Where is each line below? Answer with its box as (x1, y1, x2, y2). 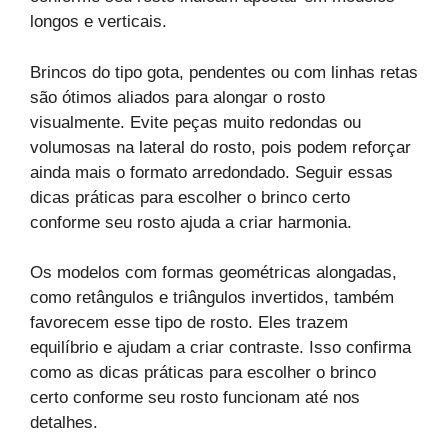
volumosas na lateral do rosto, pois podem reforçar (30, 137, 411, 157)
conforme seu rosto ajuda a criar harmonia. (30, 212, 352, 232)
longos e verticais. (30, 12, 167, 32)
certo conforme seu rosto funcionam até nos (30, 388, 360, 408)
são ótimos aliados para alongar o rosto (30, 87, 325, 107)
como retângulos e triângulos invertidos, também (30, 288, 394, 308)
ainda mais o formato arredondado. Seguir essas (30, 162, 393, 182)
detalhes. (30, 413, 98, 433)
